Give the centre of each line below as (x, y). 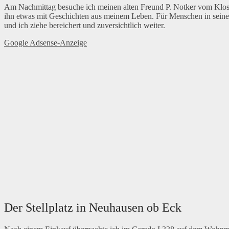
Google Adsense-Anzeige (45, 43)
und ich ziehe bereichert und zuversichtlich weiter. (85, 26)
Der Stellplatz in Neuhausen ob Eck (93, 208)
